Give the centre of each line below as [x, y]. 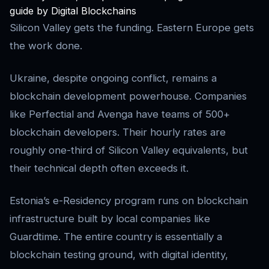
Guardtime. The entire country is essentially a [116, 237]
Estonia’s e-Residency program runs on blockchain [129, 201]
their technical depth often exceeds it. [99, 168]
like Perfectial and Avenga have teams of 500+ [120, 114]
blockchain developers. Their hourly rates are [118, 132]
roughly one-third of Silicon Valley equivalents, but [129, 150]
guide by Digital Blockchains [73, 11]
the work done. [46, 46]
